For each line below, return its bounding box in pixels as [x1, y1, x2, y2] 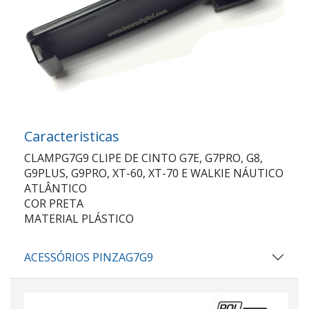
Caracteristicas [24, 126, 119, 146]
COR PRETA [24, 195, 83, 211]
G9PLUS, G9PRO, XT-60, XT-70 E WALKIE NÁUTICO [24, 165, 283, 181]
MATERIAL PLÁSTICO [24, 210, 134, 226]
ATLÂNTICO [24, 180, 87, 196]
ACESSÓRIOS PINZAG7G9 [24, 249, 153, 265]
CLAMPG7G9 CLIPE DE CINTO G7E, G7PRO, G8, [24, 150, 263, 166]
